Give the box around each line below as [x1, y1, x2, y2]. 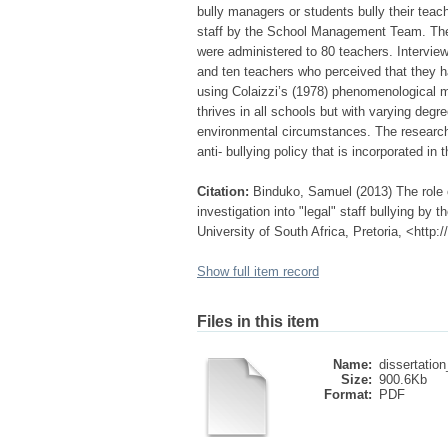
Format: [324, 387, 372, 402]
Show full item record [197, 264, 319, 279]
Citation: [197, 184, 249, 199]
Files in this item [197, 313, 319, 330]
